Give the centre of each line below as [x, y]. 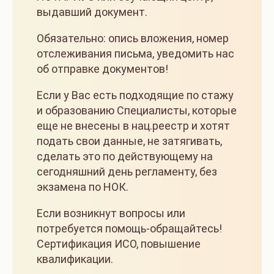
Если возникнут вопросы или [111, 213]
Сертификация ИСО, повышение [119, 244]
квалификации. [75, 259]
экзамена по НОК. [83, 187]
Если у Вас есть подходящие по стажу [135, 95]
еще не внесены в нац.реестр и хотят [133, 126]
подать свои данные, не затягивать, [129, 141]
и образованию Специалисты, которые [137, 111]
